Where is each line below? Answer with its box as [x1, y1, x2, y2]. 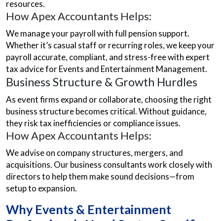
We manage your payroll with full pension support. [6, 28, 189, 38]
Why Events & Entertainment [6, 202, 171, 217]
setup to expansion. [6, 183, 77, 193]
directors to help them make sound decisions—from [6, 171, 194, 182]
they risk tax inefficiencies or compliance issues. [6, 118, 181, 128]
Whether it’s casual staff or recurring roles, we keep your [6, 40, 215, 50]
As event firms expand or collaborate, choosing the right [6, 94, 212, 105]
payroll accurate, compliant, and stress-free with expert [6, 52, 210, 62]
